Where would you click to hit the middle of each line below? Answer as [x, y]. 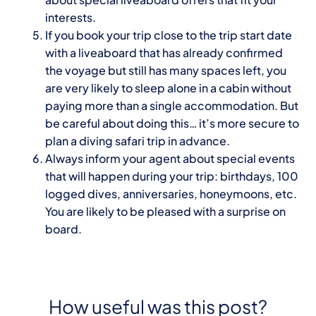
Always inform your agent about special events [170, 159]
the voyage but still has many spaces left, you [165, 71]
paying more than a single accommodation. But [171, 106]
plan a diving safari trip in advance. [137, 141]
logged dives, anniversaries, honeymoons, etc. [171, 194]
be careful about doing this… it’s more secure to [172, 123]
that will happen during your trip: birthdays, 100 [171, 176]
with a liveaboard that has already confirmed [164, 53]
